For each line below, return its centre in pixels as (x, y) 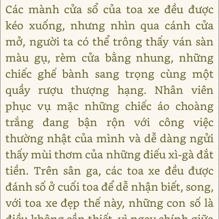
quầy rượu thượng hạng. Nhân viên (109, 90)
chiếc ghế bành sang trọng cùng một (109, 74)
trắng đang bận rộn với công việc (109, 122)
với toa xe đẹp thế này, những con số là (109, 203)
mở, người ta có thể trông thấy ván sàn (109, 41)
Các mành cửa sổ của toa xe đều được (109, 9)
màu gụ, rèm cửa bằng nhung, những (109, 57)
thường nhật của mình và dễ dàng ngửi (109, 138)
